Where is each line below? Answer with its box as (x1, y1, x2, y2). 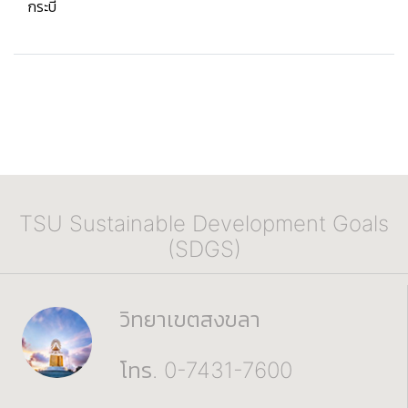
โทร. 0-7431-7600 (119, 357, 293, 384)
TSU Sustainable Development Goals (19, 210, 389, 238)
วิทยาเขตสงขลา (119, 306, 261, 333)
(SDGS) (167, 236, 241, 263)
